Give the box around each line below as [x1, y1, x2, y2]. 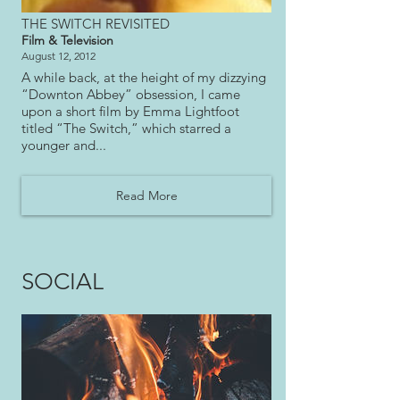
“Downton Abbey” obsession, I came [21, 85, 240, 103]
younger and [21, 136, 96, 154]
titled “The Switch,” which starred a [21, 119, 231, 137]
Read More [115, 187, 178, 204]
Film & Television [21, 32, 113, 49]
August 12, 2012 [21, 48, 96, 62]
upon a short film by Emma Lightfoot [21, 102, 239, 120]
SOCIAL [21, 267, 104, 296]
